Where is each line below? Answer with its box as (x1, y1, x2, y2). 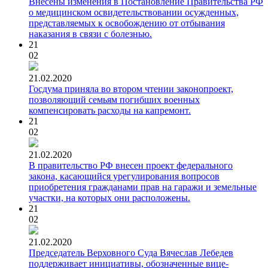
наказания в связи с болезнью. (29, 28, 152, 39)
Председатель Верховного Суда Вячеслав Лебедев (29, 247, 233, 258)
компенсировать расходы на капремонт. (29, 105, 191, 115)
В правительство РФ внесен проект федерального (29, 160, 233, 170)
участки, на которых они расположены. (29, 192, 190, 203)
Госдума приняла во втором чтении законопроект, (29, 83, 233, 94)
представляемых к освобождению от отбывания (29, 17, 225, 28)
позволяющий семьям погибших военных (29, 94, 200, 105)
